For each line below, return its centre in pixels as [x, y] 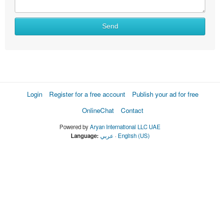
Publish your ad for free [165, 94]
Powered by [75, 126]
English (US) [134, 135]
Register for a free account [87, 94]
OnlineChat [98, 110]
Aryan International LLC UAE [125, 126]
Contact [132, 110]
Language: [84, 136]
